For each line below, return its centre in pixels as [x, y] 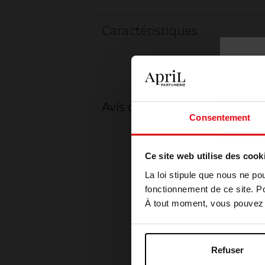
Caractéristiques [150, 31]
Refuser [227, 250]
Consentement [220, 117]
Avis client [131, 107]
